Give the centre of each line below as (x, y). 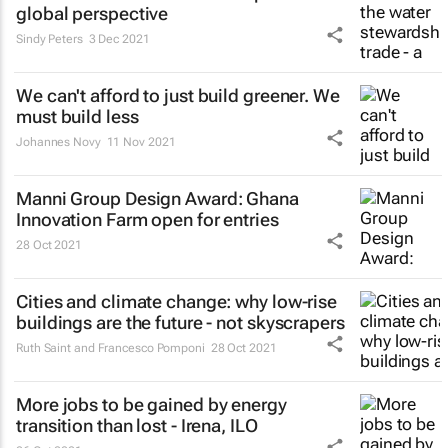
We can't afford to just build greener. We (178, 95)
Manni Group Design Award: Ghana (157, 198)
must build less (77, 116)
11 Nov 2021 (141, 142)
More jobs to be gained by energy (151, 404)
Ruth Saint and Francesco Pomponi (110, 348)
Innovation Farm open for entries (147, 219)
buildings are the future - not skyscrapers (180, 322)
